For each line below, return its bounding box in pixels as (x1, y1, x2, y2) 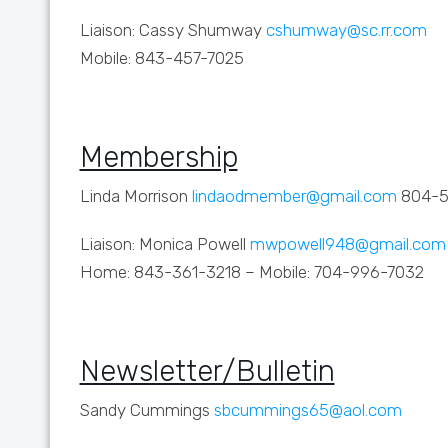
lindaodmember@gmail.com (187, 186, 397, 206)
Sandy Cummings (79, 400, 210, 420)
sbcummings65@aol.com (209, 400, 402, 420)
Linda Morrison (79, 186, 188, 206)
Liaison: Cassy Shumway (79, 20, 266, 40)
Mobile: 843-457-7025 (79, 48, 244, 68)
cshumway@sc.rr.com (265, 20, 427, 40)
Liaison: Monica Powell (79, 234, 250, 254)
